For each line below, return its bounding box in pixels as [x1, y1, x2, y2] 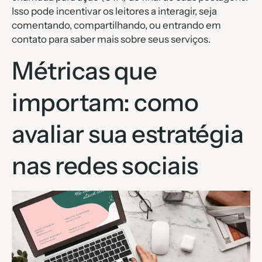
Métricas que [12, 55, 157, 86]
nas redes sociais [12, 150, 198, 181]
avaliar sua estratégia [12, 118, 243, 149]
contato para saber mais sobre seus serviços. [12, 33, 211, 46]
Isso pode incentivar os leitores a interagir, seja [12, 5, 217, 18]
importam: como [12, 87, 198, 118]
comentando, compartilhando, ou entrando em [12, 19, 221, 32]
